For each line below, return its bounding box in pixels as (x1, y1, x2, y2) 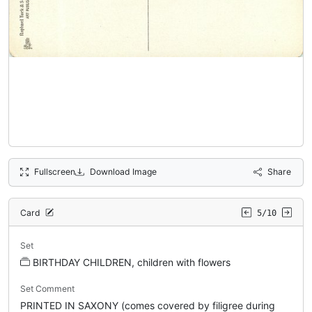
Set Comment (20, 283, 75, 294)
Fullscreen (34, 166, 76, 177)
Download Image (89, 166, 157, 177)
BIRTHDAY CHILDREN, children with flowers (33, 256, 231, 268)
